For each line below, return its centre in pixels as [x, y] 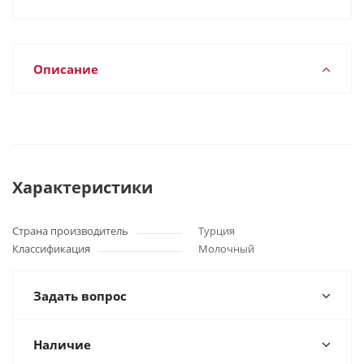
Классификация [51, 249]
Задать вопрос [80, 296]
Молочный [226, 249]
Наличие [62, 344]
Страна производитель [70, 231]
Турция [217, 231]
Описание [66, 69]
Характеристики [82, 187]
